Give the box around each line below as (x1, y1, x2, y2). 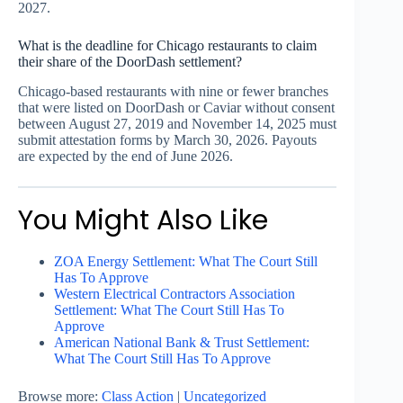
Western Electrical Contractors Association (54, 285, 295, 301)
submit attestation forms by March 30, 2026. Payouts (18, 131, 317, 148)
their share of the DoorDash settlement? (18, 54, 242, 70)
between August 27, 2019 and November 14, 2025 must (18, 115, 336, 131)
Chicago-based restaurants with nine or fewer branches (18, 83, 328, 99)
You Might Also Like (18, 201, 268, 239)
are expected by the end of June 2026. (18, 148, 233, 164)
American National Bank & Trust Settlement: (54, 334, 309, 350)
